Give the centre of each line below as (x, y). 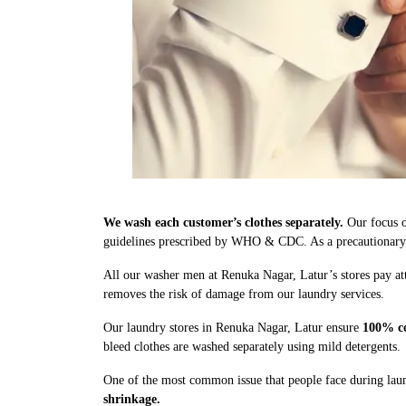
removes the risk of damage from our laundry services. (244, 294)
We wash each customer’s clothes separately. (223, 222)
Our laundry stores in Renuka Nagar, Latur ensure (233, 327)
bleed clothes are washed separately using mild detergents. (252, 346)
